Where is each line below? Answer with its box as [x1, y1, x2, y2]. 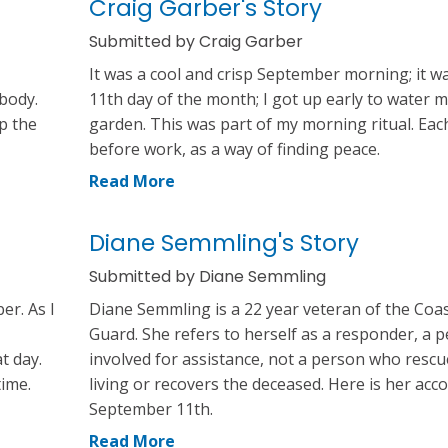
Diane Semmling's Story [89, 226, 359, 259]
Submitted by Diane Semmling [89, 264, 326, 288]
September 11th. [89, 397, 213, 420]
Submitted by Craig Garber [89, 29, 303, 53]
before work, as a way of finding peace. [89, 137, 380, 160]
